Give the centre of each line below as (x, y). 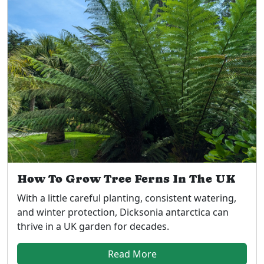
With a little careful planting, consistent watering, (127, 198)
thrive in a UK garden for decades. (93, 227)
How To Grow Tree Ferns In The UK (126, 179)
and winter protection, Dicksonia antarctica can (123, 212)
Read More (132, 254)
